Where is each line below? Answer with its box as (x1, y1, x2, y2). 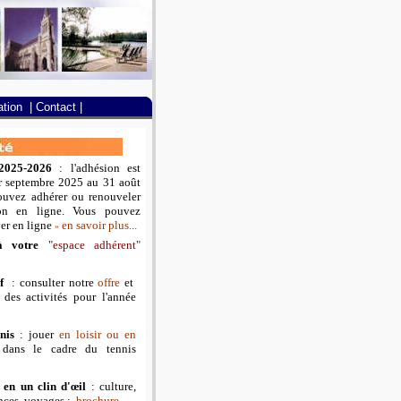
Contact (36, 100, 76, 114)
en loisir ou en (59, 328, 136, 341)
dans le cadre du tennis (2, 342, 137, 355)
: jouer (20, 328, 59, 341)
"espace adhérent (47, 238, 137, 252)
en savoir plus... (62, 218, 137, 232)
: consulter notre (12, 276, 98, 289)
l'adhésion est (70, 161, 141, 175)
